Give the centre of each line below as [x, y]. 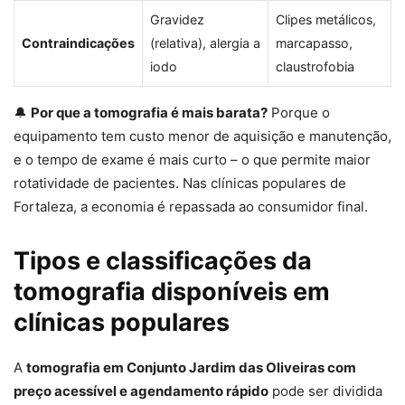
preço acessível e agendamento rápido [141, 391]
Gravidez [177, 20]
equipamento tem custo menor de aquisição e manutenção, [202, 137]
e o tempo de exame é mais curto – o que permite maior [192, 160]
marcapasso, [314, 43]
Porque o [299, 113]
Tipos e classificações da [163, 261]
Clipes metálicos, [326, 20]
